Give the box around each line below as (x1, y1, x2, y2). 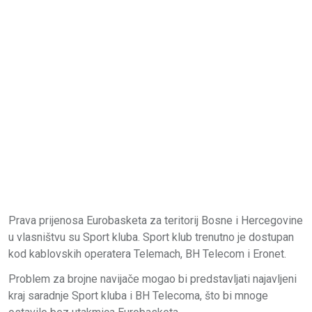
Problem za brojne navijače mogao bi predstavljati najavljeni (8, 272, 297, 286)
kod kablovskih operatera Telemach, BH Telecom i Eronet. (8, 247, 286, 260)
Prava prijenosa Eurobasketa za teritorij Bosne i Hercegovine (8, 213, 303, 227)
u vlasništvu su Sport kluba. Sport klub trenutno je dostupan (8, 230, 294, 244)
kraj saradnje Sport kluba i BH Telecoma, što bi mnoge (8, 288, 268, 302)
